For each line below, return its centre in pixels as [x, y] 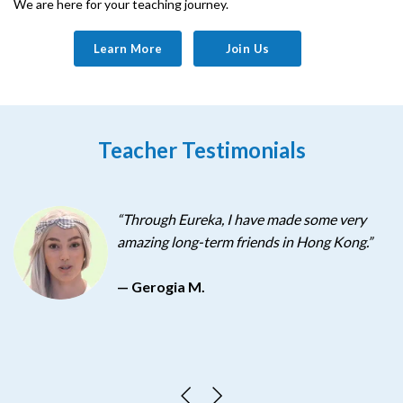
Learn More [128, 48]
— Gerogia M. [161, 287]
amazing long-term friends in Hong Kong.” [244, 242]
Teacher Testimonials [201, 149]
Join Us [247, 48]
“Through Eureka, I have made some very [241, 219]
